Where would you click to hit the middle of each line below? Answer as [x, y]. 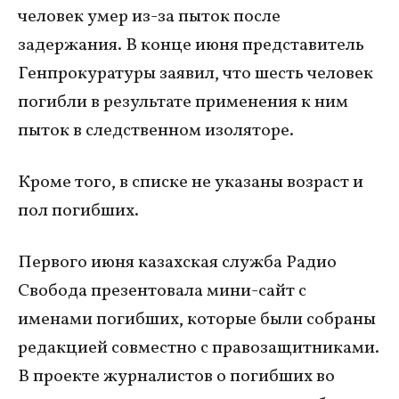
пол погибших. [78, 211]
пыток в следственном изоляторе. [156, 130]
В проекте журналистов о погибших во [176, 376]
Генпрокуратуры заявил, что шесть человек [195, 73]
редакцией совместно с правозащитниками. [199, 348]
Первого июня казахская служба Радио [177, 262]
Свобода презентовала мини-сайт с [162, 291]
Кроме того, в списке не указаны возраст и [191, 182]
